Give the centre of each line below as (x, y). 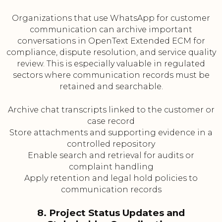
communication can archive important (111, 30)
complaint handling (111, 167)
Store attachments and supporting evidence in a (111, 133)
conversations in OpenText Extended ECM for (111, 41)
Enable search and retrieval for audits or (111, 156)
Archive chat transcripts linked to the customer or (111, 110)
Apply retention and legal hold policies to (111, 178)
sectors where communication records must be (111, 75)
